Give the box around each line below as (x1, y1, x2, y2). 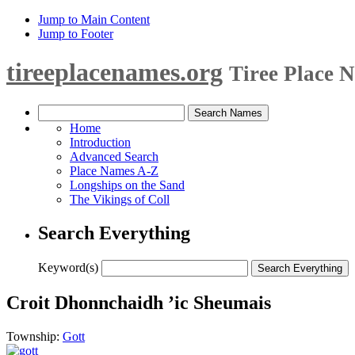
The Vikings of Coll (70, 192, 170, 206)
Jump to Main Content (38, 13, 150, 26)
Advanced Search (70, 149, 158, 163)
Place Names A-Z (70, 163, 158, 177)
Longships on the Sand (70, 177, 185, 192)
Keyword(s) (38, 260, 98, 274)
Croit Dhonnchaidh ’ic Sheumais (6, 292, 271, 313)
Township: (6, 329, 63, 343)
